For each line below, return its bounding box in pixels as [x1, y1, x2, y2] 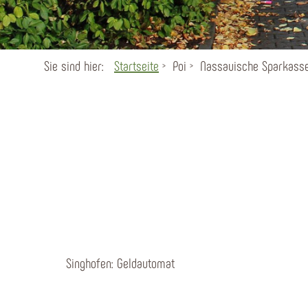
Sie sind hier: [44, 57, 107, 74]
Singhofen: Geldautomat [66, 254, 175, 271]
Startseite [114, 57, 159, 74]
